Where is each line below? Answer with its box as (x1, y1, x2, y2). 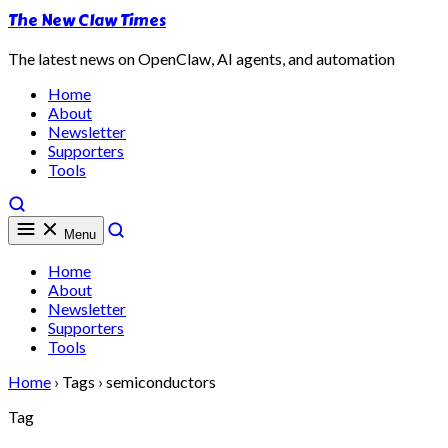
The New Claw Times (8, 8, 166, 33)
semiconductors (106, 372, 216, 391)
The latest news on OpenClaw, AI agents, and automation (8, 49, 395, 68)
